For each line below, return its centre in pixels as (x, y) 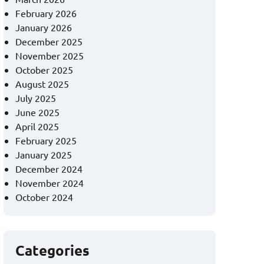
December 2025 (49, 42)
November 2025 (49, 56)
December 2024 (49, 169)
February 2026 (46, 13)
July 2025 (36, 98)
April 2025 (37, 126)
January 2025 (44, 155)
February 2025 (46, 141)
